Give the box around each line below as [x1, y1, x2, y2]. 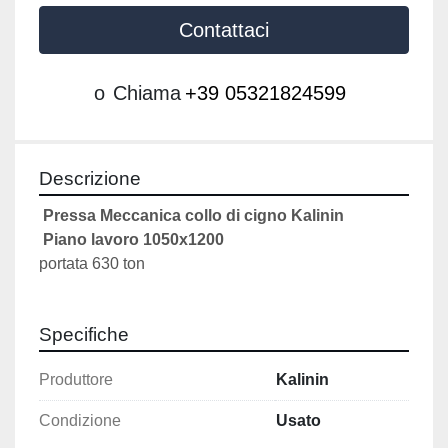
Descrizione [39, 168, 141, 190]
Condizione [39, 412, 121, 430]
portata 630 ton [39, 255, 145, 273]
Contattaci [179, 19, 269, 42]
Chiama [113, 82, 181, 105]
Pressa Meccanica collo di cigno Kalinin [43, 207, 348, 225]
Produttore [39, 371, 113, 389]
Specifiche [39, 324, 129, 346]
